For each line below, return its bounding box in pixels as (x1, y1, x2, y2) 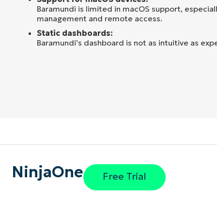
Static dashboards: (37, 28, 113, 38)
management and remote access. (37, 13, 162, 23)
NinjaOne (12, 162, 83, 182)
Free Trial (102, 170, 146, 183)
